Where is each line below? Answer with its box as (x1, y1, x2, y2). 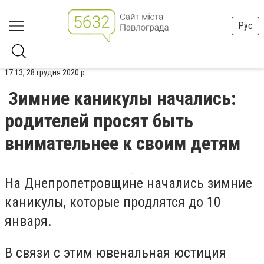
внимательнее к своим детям (5, 132, 240, 154)
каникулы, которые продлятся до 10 (5, 194, 221, 210)
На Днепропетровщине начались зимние (5, 175, 252, 192)
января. (5, 213, 52, 229)
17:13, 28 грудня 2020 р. (5, 67, 87, 78)
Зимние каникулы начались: (8, 87, 236, 110)
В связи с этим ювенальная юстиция (5, 244, 226, 261)
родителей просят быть (5, 110, 193, 132)
